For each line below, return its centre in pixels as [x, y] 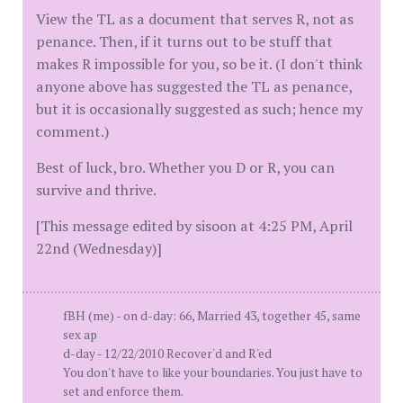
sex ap [80, 335]
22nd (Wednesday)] [99, 248]
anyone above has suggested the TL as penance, [194, 86]
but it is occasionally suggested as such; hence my [199, 109]
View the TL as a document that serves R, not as [195, 19]
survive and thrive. [96, 190]
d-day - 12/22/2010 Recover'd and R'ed [167, 354]
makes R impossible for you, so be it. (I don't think [199, 64]
